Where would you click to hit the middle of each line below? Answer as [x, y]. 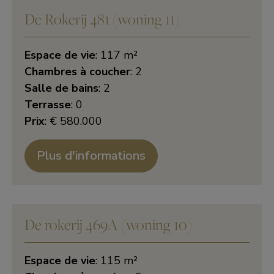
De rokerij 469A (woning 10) [108, 224]
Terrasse [48, 105]
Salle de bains [61, 88]
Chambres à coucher [77, 72]
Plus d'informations [91, 156]
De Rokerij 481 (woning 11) [102, 19]
